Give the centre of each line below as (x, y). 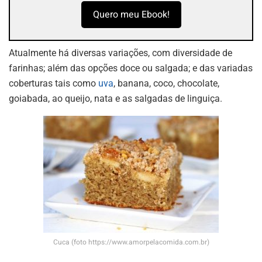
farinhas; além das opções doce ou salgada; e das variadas (131, 68)
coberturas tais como (54, 83)
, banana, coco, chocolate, (166, 83)
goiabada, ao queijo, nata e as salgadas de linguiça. (116, 98)
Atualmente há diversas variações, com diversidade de (120, 53)
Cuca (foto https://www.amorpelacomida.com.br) (131, 242)
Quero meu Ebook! (131, 14)
